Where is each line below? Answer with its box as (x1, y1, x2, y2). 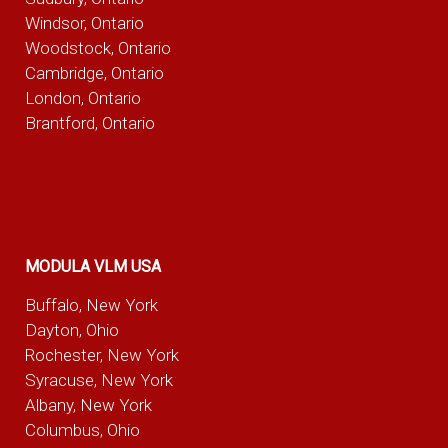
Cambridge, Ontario (24, 63, 164, 84)
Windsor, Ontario (24, 13, 144, 34)
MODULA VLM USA (24, 256, 161, 276)
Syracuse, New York (24, 370, 173, 391)
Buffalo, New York (24, 295, 158, 316)
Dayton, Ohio (24, 320, 119, 341)
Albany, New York (24, 395, 152, 416)
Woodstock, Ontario (24, 38, 171, 59)
